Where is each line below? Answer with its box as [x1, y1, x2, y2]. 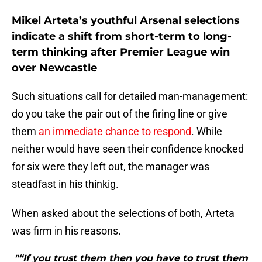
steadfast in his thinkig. [12, 178, 119, 191]
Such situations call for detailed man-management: [12, 90, 248, 103]
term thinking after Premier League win [12, 46, 230, 59]
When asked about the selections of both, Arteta [12, 207, 235, 220]
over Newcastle [12, 61, 97, 75]
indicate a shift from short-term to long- [12, 30, 232, 43]
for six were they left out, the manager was [12, 160, 209, 173]
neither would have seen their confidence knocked [12, 143, 244, 156]
